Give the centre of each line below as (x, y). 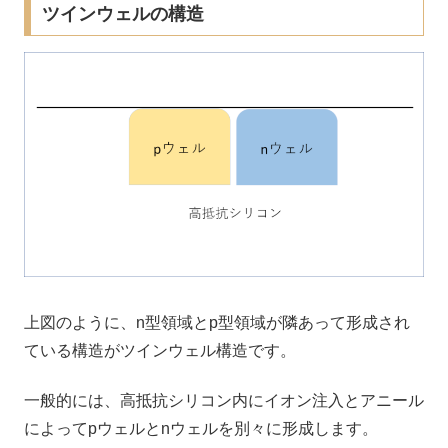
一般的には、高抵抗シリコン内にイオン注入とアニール (224, 401)
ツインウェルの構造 (122, 13)
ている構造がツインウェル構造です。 (160, 350)
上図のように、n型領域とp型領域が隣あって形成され (217, 322)
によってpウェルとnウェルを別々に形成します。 (201, 429)
